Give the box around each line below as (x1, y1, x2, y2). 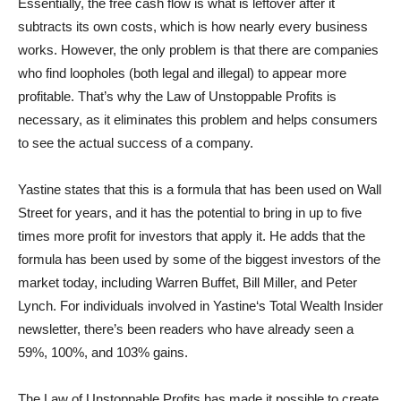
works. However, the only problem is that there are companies (18, 42, 379, 58)
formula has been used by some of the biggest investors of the (18, 252, 380, 268)
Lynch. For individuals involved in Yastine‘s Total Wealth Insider (18, 298, 383, 314)
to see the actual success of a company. (18, 135, 253, 151)
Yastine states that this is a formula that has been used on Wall (18, 182, 381, 198)
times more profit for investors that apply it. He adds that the (18, 228, 365, 244)
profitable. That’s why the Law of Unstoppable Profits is (18, 89, 337, 105)
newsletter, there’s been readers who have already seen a (18, 321, 354, 337)
